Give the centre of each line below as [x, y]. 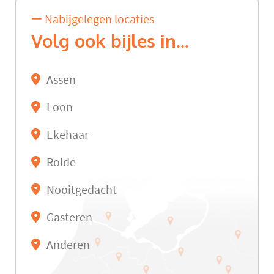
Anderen [68, 245]
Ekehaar [68, 135]
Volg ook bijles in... [110, 42]
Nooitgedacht [82, 190]
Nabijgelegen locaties [98, 20]
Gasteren [69, 218]
